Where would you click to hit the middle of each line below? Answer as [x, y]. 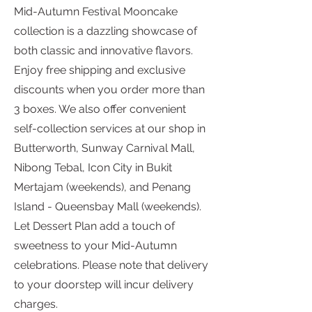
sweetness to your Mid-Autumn [95, 246]
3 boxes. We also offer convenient [100, 109]
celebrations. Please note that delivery [111, 265]
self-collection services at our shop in [110, 129]
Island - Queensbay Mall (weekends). [108, 207]
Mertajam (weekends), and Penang [102, 187]
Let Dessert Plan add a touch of [94, 226]
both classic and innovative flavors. [103, 51]
